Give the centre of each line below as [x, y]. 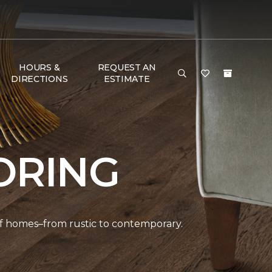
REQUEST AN [127, 67]
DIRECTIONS [39, 79]
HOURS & [39, 67]
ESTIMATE [127, 79]
